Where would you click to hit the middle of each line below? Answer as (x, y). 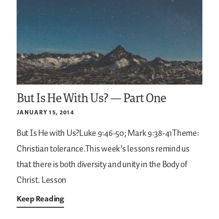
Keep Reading (40, 198)
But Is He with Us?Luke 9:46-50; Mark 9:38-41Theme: (108, 133)
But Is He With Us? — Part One (91, 97)
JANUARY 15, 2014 (45, 112)
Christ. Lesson (42, 180)
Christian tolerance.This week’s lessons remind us (103, 149)
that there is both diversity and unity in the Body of (102, 164)
